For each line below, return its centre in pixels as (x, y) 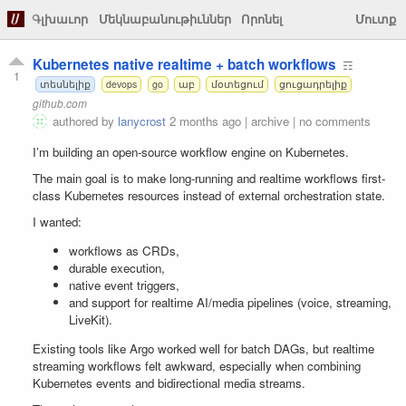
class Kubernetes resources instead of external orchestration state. (209, 195)
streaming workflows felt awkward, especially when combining (197, 366)
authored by (85, 121)
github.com (60, 102)
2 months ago (205, 121)
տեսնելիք (65, 83)
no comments (335, 121)
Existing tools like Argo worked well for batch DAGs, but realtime (203, 349)
